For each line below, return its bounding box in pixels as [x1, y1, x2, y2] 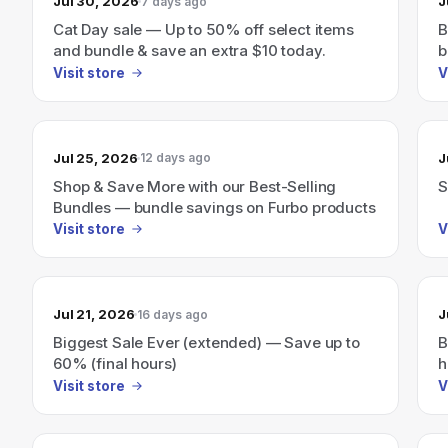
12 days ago [140, 150, 212, 165]
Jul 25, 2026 [53, 149, 138, 166]
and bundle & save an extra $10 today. [53, 41, 326, 60]
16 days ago [137, 306, 209, 322]
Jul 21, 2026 [53, 306, 135, 322]
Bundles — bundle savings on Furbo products [53, 197, 376, 217]
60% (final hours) [53, 354, 177, 373]
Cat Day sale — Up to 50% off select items [53, 20, 354, 39]
